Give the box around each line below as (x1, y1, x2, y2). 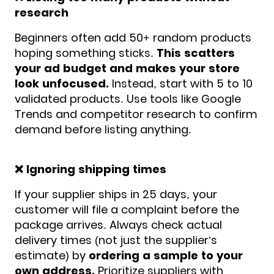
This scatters (157, 45, 235, 61)
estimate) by (15, 247, 89, 263)
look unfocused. (15, 75, 109, 91)
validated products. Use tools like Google (15, 91, 241, 106)
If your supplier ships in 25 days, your (15, 186, 217, 202)
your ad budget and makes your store (15, 60, 240, 76)
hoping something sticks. (15, 45, 157, 61)
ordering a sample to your (89, 247, 243, 263)
